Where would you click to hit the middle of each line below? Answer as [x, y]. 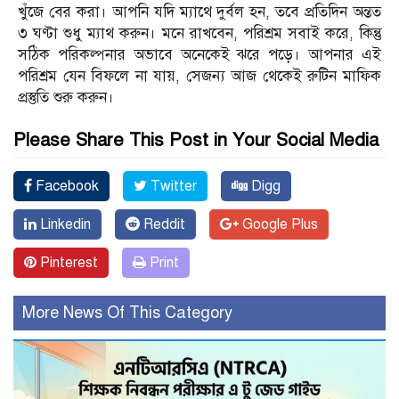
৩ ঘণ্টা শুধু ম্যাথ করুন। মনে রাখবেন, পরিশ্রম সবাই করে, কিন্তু [199, 34]
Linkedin [64, 225]
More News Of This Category [127, 313]
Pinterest [67, 263]
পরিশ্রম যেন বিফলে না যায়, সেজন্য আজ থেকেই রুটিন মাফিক [199, 77]
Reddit [163, 225]
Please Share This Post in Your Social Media [196, 141]
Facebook [65, 187]
